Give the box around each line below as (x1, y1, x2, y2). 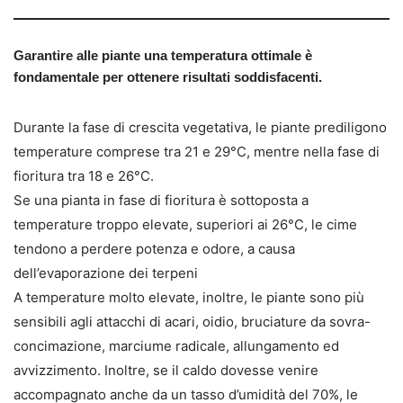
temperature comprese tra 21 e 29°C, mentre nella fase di (13, 143, 380, 160)
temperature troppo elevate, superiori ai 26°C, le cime (13, 216, 357, 233)
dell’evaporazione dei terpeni (13, 264, 198, 282)
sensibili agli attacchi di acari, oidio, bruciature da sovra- (13, 313, 371, 330)
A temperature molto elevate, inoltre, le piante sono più (13, 289, 364, 306)
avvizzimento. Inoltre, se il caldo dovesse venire (13, 362, 318, 379)
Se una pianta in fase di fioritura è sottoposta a (13, 192, 309, 209)
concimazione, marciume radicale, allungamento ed (13, 337, 339, 354)
